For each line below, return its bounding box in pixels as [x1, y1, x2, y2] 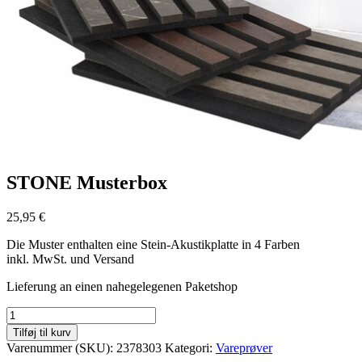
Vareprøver [216, 340, 272, 355]
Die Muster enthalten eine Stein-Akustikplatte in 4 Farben [6, 237, 300, 251]
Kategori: [165, 340, 216, 355]
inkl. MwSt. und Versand [6, 251, 134, 266]
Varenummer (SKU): [6, 340, 116, 355]
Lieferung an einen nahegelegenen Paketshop [6, 279, 238, 293]
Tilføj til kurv [13, 326, 71, 339]
